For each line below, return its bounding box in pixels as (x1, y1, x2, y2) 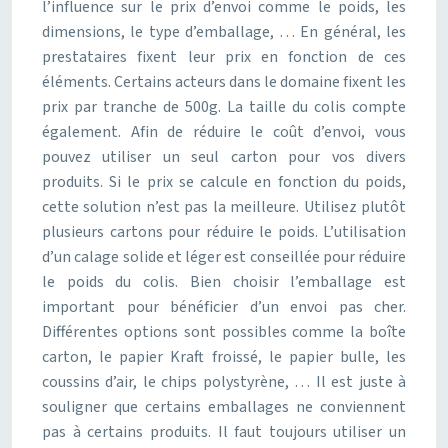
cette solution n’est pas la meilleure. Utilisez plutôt (42, 196, 406, 218)
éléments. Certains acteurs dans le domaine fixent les (42, 71, 406, 93)
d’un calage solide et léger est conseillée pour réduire (42, 246, 406, 268)
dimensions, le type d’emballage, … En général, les (42, 21, 406, 43)
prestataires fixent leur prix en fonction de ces (42, 46, 406, 68)
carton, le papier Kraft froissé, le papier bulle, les (42, 346, 406, 368)
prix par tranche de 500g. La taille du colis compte (42, 96, 406, 118)
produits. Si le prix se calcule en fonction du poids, (42, 171, 406, 193)
